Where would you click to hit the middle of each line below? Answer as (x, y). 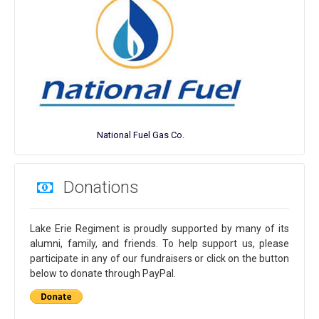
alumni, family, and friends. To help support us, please (159, 244)
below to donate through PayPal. (103, 274)
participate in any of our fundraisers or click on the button (159, 259)
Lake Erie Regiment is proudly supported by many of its (159, 229)
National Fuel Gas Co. (140, 135)
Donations (101, 188)
